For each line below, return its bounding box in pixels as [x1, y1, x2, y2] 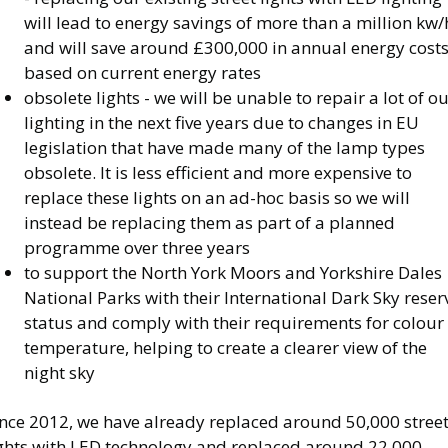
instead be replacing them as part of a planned [24, 210, 395, 234]
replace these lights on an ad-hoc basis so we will [24, 185, 410, 209]
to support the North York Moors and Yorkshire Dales [24, 260, 442, 284]
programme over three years [24, 235, 250, 259]
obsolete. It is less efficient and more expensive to [24, 160, 412, 184]
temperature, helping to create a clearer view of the [24, 335, 427, 359]
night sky [24, 360, 95, 384]
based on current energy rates [24, 60, 261, 84]
